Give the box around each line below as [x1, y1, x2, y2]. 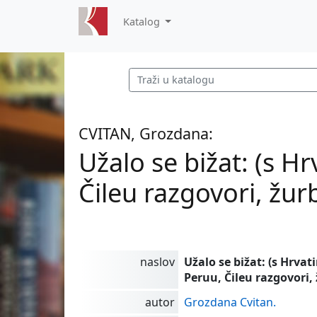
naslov [140, 254, 175, 270]
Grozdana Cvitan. [184, 294, 277, 311]
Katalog [122, 14, 163, 28]
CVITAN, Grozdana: [79, 122, 214, 144]
